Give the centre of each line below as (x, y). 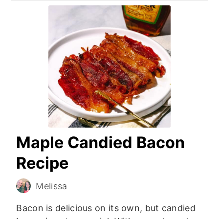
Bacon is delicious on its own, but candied (106, 208)
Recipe (43, 163)
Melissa (52, 186)
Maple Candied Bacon (101, 143)
